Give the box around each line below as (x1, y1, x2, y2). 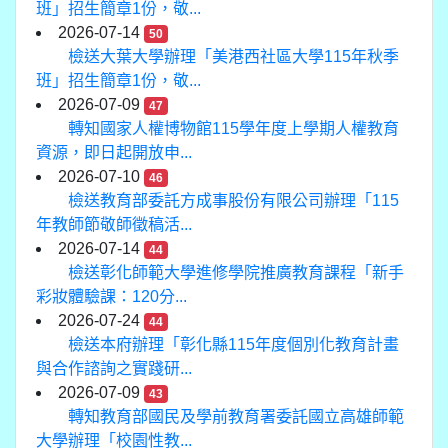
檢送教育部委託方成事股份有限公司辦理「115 (68, 191, 399, 209)
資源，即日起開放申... (36, 143, 192, 161)
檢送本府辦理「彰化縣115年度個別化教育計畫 (68, 335, 399, 353)
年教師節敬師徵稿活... (36, 215, 192, 233)
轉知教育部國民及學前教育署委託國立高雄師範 (68, 407, 404, 425)
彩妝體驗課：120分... (36, 287, 187, 305)
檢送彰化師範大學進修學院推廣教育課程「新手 (68, 263, 404, 281)
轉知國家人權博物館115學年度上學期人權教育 (68, 119, 399, 137)
